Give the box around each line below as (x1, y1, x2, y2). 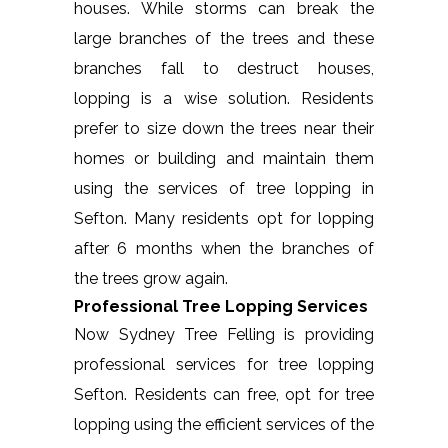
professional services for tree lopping (74, 354, 374, 374)
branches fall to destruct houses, (74, 58, 374, 78)
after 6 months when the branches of (74, 238, 374, 258)
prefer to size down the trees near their (74, 118, 374, 138)
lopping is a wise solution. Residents (74, 88, 374, 108)
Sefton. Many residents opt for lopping (74, 208, 374, 228)
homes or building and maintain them (74, 148, 374, 168)
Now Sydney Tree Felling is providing (74, 324, 374, 344)
